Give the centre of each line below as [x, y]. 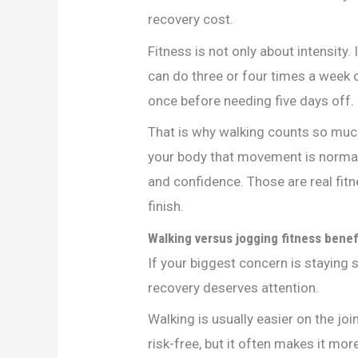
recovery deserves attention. [234, 287]
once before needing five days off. [251, 100]
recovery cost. [191, 20]
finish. [166, 207]
